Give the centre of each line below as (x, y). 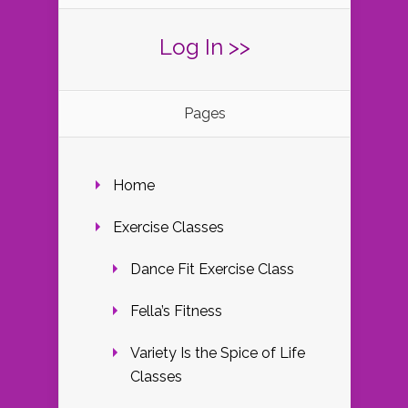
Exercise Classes (168, 227)
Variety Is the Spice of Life (218, 352)
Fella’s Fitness (176, 311)
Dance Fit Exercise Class (212, 269)
